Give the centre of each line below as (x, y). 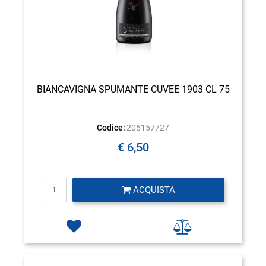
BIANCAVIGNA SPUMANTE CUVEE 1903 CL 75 (133, 89)
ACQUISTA (153, 190)
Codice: (111, 127)
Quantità (132, 183)
